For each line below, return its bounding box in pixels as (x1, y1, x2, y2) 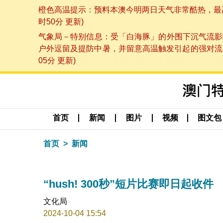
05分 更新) (38, 56, 76, 65)
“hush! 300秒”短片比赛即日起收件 (43, 177, 214, 190)
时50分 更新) (38, 17, 84, 26)
